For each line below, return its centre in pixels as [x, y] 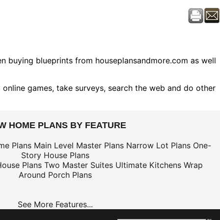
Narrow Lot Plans [158, 145]
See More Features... [55, 204]
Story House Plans [55, 155]
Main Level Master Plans [79, 145]
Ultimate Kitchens [148, 165]
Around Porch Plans [55, 175]
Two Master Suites [78, 165]
